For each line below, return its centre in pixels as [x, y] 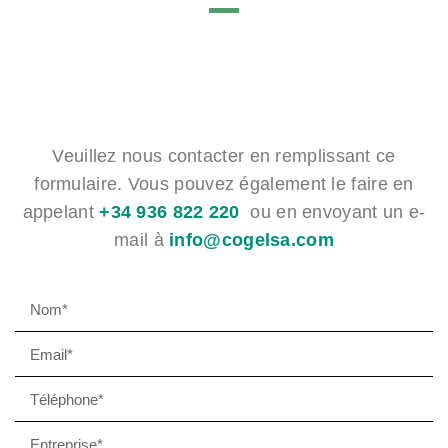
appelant [61, 212]
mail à [142, 240]
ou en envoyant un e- [332, 212]
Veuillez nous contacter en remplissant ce [224, 156]
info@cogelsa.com [251, 240]
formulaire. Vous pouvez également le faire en [224, 184]
